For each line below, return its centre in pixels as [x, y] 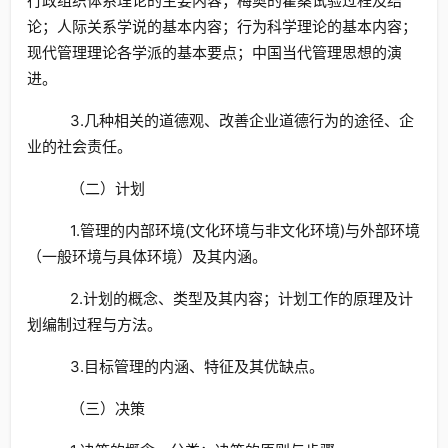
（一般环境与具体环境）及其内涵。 [147, 256]
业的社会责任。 [79, 146]
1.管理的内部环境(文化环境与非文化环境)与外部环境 [244, 230]
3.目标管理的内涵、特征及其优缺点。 [196, 366]
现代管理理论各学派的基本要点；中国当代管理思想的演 [214, 52]
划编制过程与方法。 [94, 324]
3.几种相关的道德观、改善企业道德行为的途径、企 [241, 120]
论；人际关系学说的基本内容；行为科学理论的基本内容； [222, 26]
